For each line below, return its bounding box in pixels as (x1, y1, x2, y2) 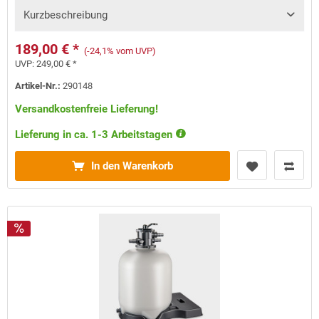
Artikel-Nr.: (15, 80, 63, 92)
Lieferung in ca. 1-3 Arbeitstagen (15, 128, 176, 142)
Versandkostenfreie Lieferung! (15, 103, 159, 116)
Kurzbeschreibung (23, 9, 108, 22)
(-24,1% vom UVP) (84, 46, 157, 57)
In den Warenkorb (91, 159, 174, 173)
